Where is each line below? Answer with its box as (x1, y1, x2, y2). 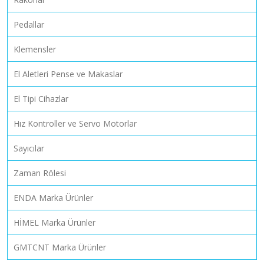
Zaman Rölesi (14, 167, 66, 179)
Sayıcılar (14, 142, 44, 154)
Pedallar (14, 18, 44, 30)
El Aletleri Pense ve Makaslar (14, 68, 123, 80)
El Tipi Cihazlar (14, 93, 68, 104)
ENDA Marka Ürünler (14, 192, 93, 203)
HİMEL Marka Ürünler (14, 216, 95, 228)
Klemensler (14, 43, 56, 55)
